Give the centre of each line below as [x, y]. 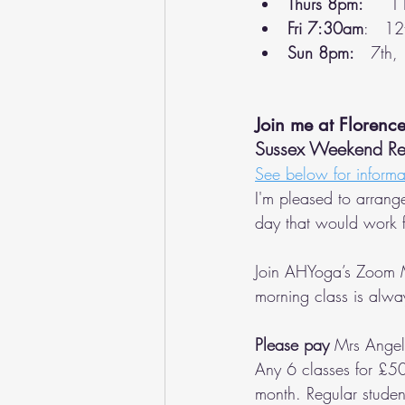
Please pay [292, 344]
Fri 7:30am [325, 28]
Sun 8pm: [321, 52]
